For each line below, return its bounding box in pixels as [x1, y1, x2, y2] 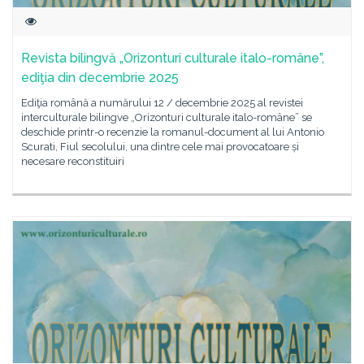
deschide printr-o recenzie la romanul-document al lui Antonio [21, 126, 324, 138]
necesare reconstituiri [21, 155, 124, 167]
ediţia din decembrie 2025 [21, 70, 179, 85]
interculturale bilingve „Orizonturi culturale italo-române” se [21, 111, 312, 123]
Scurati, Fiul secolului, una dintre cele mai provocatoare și [21, 141, 299, 153]
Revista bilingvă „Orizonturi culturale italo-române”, [21, 50, 324, 66]
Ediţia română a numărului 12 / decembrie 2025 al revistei [21, 97, 303, 109]
